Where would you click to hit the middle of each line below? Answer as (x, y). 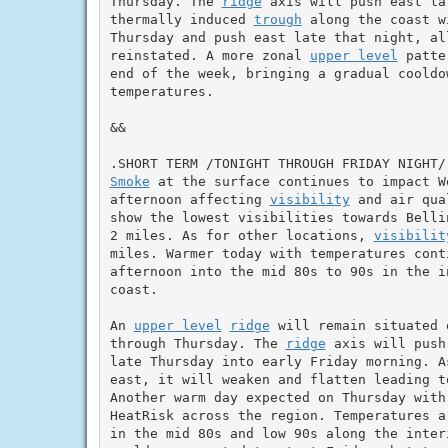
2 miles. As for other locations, (241, 235)
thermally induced (181, 19)
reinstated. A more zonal (209, 55)
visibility (309, 199)
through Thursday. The (197, 343)
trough (277, 19)
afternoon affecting (189, 199)
